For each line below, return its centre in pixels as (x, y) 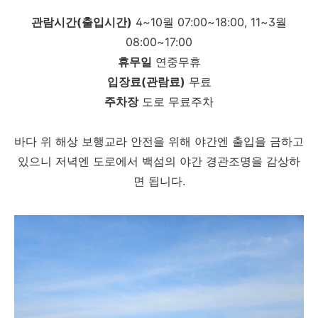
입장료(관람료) (146, 82)
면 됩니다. (159, 181)
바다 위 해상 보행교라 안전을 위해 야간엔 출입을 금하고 (159, 141)
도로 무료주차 (176, 102)
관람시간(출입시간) (82, 22)
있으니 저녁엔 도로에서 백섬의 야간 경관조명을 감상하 (159, 161)
